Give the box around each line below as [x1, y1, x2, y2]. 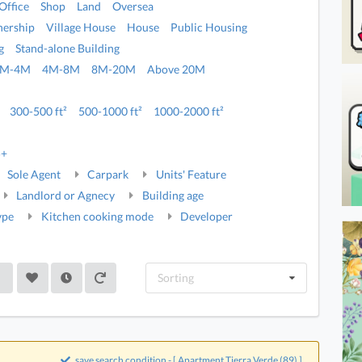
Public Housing [170, 20, 248, 35]
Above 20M [147, 62, 206, 77]
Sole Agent [4, 167, 61, 182]
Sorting [157, 271, 194, 285]
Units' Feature [153, 167, 226, 182]
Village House [46, 20, 116, 35]
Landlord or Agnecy [14, 188, 116, 203]
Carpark [85, 167, 129, 182]
